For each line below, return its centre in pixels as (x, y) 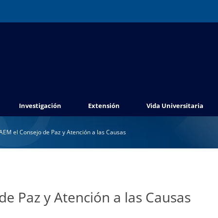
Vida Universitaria (175, 106)
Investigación (40, 106)
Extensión (104, 106)
